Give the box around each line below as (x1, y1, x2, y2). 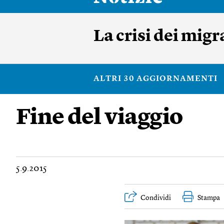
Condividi (140, 194, 171, 201)
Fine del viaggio (16, 107, 183, 129)
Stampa (197, 194, 220, 201)
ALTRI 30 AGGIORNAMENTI (93, 75, 217, 83)
